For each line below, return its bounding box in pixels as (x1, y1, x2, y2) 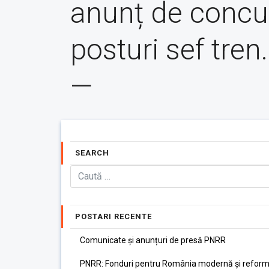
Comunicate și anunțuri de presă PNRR (80, 235, 226, 245)
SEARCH (75, 148, 109, 157)
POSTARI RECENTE (75, 212, 152, 221)
